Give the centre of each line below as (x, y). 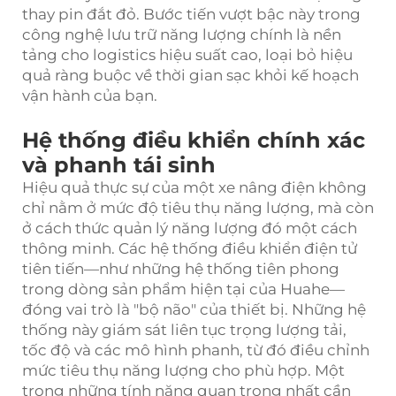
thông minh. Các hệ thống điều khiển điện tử (190, 248)
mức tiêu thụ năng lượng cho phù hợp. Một (183, 370)
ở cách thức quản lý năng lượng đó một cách (190, 228)
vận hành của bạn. (90, 95)
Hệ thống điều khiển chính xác (194, 140)
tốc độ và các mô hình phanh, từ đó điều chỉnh (196, 350)
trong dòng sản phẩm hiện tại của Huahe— (183, 289)
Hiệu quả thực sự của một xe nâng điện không (194, 187)
